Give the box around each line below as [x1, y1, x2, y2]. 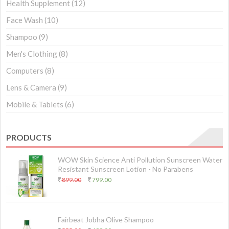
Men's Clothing [6, 49, 58, 58]
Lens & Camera [6, 82, 57, 92]
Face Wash [6, 15, 43, 25]
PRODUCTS [6, 132, 52, 142]
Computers [6, 65, 44, 75]
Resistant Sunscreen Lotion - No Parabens [58, 164, 194, 173]
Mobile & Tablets [6, 99, 64, 109]
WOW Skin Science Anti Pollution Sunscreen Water [58, 155, 223, 164]
